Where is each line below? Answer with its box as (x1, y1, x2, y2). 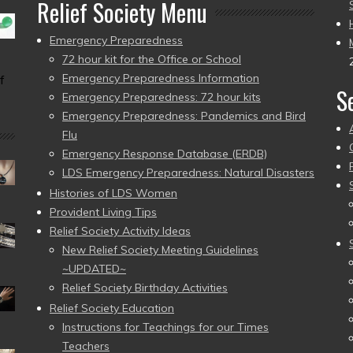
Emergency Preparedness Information (62, 71, 259, 85)
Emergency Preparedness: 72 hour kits (62, 90, 261, 104)
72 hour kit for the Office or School (62, 52, 241, 66)
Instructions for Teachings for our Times (62, 320, 269, 334)
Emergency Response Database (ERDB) (62, 147, 267, 161)
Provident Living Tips (50, 205, 157, 219)
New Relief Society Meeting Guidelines (62, 243, 258, 257)
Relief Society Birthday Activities (62, 281, 228, 295)
